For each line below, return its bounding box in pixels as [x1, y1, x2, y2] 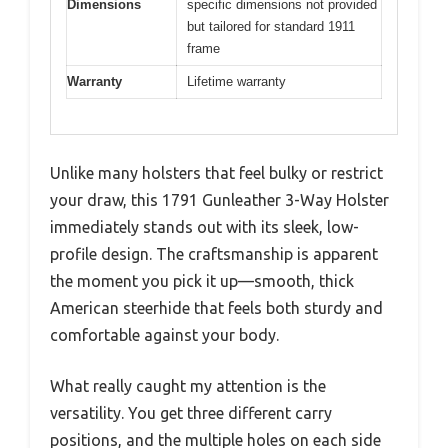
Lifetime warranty [187, 74, 286, 89]
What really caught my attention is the [50, 376, 326, 395]
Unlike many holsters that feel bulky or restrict [50, 163, 383, 182]
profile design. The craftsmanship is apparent [50, 244, 378, 263]
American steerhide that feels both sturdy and [50, 298, 383, 317]
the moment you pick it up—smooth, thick [50, 271, 354, 290]
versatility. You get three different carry [50, 403, 332, 422]
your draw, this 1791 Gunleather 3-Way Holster [50, 190, 389, 209]
